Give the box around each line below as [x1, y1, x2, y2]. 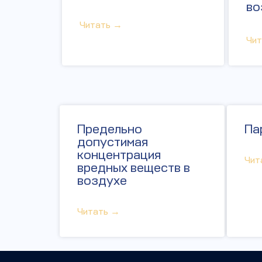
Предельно [77, 121, 142, 137]
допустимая [77, 134, 148, 150]
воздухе [77, 173, 127, 188]
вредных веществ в [77, 160, 190, 175]
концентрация [77, 147, 161, 163]
